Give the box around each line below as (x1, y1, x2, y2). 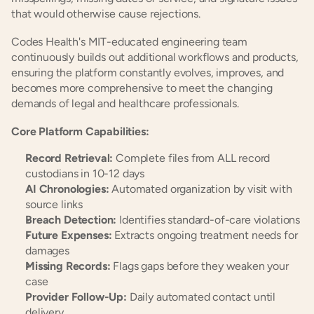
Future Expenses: (25, 228, 112, 242)
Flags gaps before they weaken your (110, 259, 289, 273)
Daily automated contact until (126, 290, 276, 303)
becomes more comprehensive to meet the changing (11, 81, 273, 95)
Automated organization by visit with (109, 182, 292, 196)
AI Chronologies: (25, 182, 109, 196)
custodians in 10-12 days (25, 167, 145, 180)
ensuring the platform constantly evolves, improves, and (11, 66, 285, 79)
